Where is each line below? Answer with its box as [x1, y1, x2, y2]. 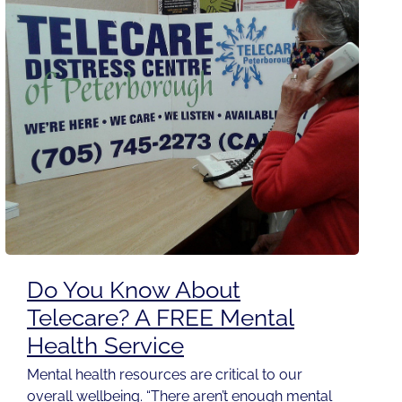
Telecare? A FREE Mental [27, 303, 294, 331]
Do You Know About [27, 275, 240, 303]
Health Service [27, 331, 184, 359]
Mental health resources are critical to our [27, 365, 302, 383]
